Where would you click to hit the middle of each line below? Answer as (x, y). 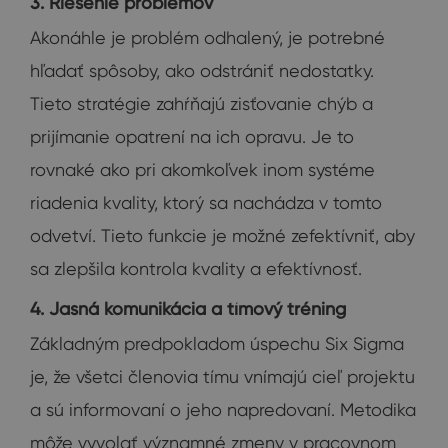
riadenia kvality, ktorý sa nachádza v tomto (206, 202)
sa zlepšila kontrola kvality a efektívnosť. (196, 268)
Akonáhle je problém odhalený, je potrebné (207, 37)
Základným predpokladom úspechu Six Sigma (217, 343)
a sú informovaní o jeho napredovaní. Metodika (223, 409)
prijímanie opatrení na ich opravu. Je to (192, 136)
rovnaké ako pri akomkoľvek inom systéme (202, 169)
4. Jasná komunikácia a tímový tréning (188, 308)
